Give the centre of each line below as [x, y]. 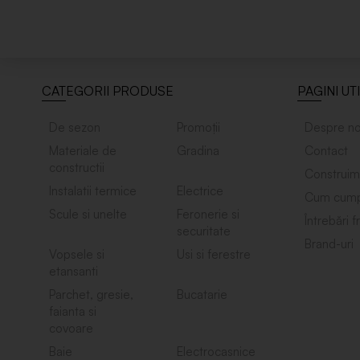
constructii [77, 167]
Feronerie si [208, 214]
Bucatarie [202, 294]
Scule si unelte [88, 214]
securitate [203, 231]
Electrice [200, 190]
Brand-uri [329, 243]
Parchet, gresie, [91, 294]
